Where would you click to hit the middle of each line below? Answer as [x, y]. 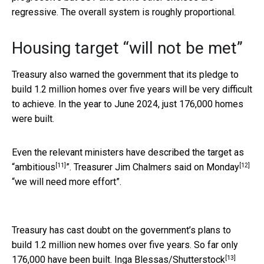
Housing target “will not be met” [127, 48]
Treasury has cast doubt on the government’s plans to [121, 230]
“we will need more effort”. [67, 182]
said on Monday [207, 167]
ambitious [35, 167]
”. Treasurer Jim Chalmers [120, 167]
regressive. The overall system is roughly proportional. [124, 12]
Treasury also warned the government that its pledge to [125, 75]
